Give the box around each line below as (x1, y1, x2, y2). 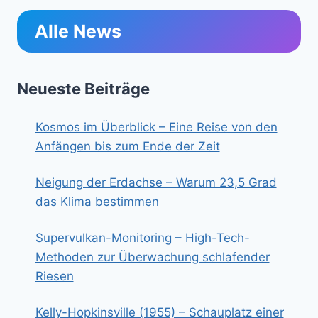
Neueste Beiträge (17, 79, 150, 98)
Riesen (35, 268, 74, 283)
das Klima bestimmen (35, 194, 159, 209)
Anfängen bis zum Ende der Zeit (35, 138, 220, 153)
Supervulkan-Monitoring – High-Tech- (35, 230, 250, 245)
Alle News (35, 20, 121, 42)
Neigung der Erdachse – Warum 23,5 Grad (35, 175, 277, 190)
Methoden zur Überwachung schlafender (35, 249, 270, 264)
